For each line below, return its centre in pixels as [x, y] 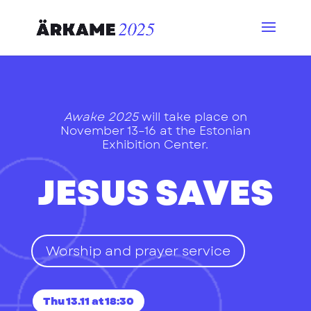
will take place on [192, 117]
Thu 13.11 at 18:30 [88, 301]
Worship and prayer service [138, 251]
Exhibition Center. [155, 144]
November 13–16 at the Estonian [155, 131]
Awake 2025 [101, 117]
